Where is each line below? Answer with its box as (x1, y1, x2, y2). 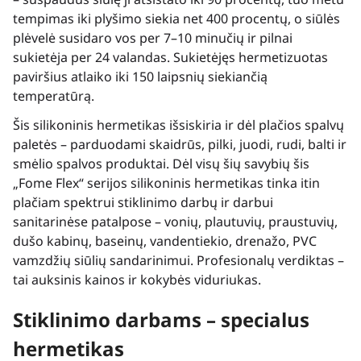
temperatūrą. (13, 86, 94, 105)
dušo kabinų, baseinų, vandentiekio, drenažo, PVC (13, 232, 317, 251)
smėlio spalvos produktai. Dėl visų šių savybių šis (13, 155, 309, 173)
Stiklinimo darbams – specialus (13, 306, 309, 334)
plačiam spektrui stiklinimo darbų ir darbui (13, 193, 273, 212)
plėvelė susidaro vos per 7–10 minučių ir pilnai (13, 28, 293, 47)
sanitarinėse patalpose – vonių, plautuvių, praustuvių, (13, 213, 338, 231)
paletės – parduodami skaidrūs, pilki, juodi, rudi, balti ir (13, 135, 346, 154)
